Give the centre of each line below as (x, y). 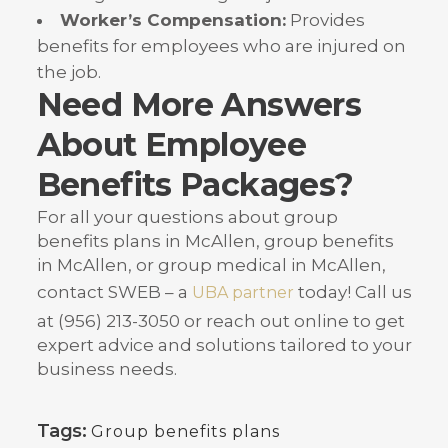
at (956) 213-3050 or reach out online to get (220, 321)
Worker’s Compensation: (172, 20)
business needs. (106, 369)
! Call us (379, 292)
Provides (325, 20)
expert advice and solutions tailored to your (224, 345)
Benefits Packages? (195, 185)
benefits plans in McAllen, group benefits (215, 241)
